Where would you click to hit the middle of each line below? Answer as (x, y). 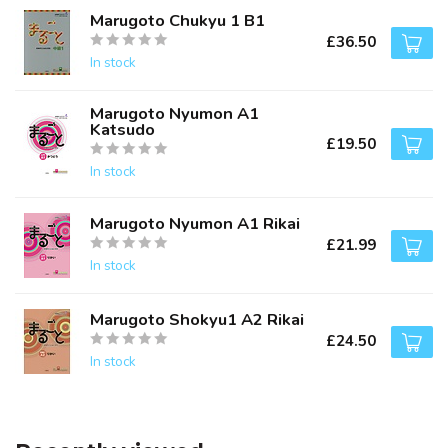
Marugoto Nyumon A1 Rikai (195, 223)
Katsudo (122, 129)
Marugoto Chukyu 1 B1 (177, 20)
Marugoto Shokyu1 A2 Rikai (197, 319)
